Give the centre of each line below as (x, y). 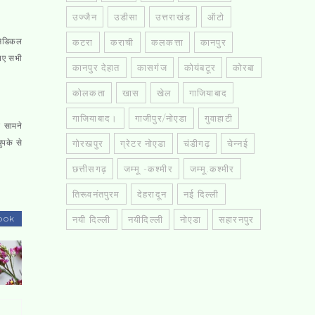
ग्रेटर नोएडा (143, 143)
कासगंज (152, 67)
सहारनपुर (237, 219)
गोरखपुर (88, 143)
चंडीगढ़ (197, 143)
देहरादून (152, 194)
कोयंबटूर (200, 67)
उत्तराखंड (173, 17)
